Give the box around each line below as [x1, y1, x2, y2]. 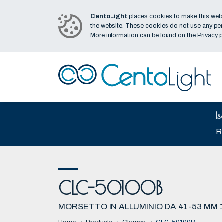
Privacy [197, 32, 218, 39]
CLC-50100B [58, 177, 162, 198]
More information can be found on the [90, 32, 197, 39]
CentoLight [90, 13, 127, 20]
